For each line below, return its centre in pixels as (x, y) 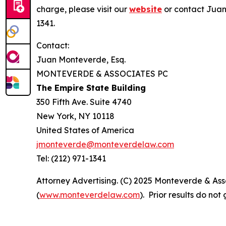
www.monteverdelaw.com (90, 194)
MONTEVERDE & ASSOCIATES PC (102, 73)
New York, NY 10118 (75, 116)
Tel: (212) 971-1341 (71, 158)
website (146, 9)
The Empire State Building (91, 88)
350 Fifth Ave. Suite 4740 (84, 102)
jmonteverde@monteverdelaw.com (105, 144)
